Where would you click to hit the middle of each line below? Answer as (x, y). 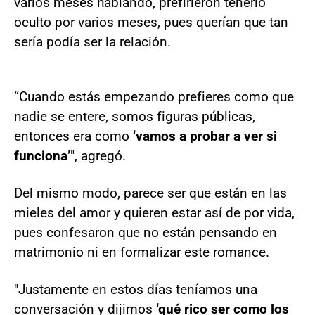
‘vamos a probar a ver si (205, 136)
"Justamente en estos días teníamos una (136, 289)
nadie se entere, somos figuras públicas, (135, 116)
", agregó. (98, 155)
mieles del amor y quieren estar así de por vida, (154, 212)
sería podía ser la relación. (92, 41)
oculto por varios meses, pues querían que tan (151, 22)
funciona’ (42, 155)
